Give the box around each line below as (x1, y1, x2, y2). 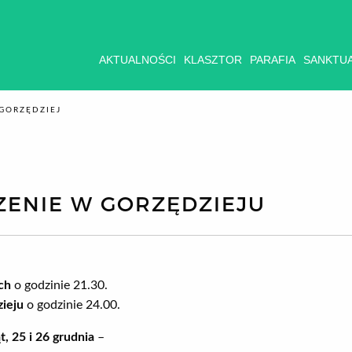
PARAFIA (250, 53, 295, 66)
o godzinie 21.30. (11, 279, 108, 292)
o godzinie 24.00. (24, 299, 120, 312)
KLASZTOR (184, 53, 242, 66)
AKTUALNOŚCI (99, 53, 176, 66)
